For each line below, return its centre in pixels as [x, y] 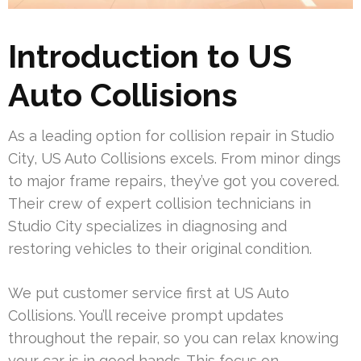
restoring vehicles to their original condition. [160, 249]
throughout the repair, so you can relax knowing [173, 338]
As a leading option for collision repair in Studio [171, 136]
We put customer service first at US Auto [149, 293]
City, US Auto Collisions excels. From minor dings [174, 159]
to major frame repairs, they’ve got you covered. [174, 181]
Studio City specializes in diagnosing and [147, 226]
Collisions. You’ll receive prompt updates [146, 316]
